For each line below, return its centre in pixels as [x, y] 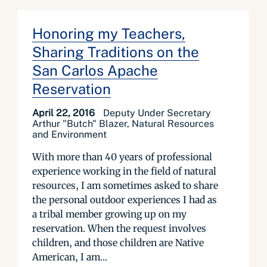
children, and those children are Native [118, 243]
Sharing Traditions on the [116, 52]
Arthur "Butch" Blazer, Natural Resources [123, 124]
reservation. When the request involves [119, 228]
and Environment [69, 134]
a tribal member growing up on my [109, 214]
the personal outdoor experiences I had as [125, 200]
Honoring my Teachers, [109, 33]
